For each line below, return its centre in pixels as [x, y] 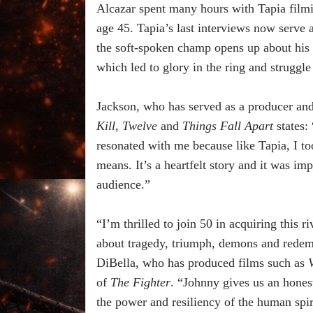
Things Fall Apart [230, 126]
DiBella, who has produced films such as [202, 263]
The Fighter [140, 283]
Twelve [140, 126]
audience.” [123, 185]
